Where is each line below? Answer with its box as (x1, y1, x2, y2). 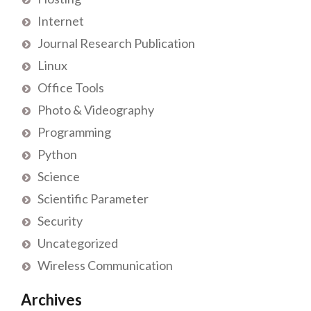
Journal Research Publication (37, 35, 195, 51)
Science (37, 169, 80, 185)
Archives (21, 290, 82, 310)
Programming (37, 124, 111, 140)
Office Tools (37, 80, 104, 96)
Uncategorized (37, 235, 118, 251)
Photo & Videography (37, 102, 154, 118)
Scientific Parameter (37, 191, 149, 207)
